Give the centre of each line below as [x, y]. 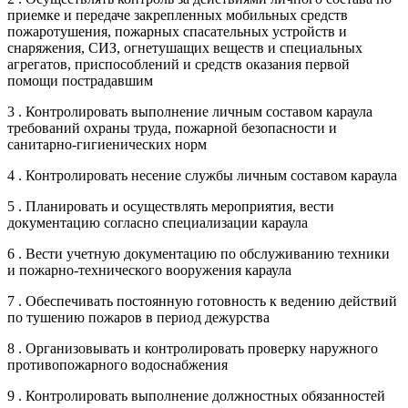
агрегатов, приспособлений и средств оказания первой [178, 64]
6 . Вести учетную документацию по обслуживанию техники [199, 253]
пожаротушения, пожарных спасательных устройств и [177, 31]
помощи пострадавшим [80, 80]
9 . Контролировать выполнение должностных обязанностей [196, 395]
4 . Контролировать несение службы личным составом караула [202, 175]
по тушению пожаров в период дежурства [138, 317]
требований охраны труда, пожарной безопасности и [172, 127]
